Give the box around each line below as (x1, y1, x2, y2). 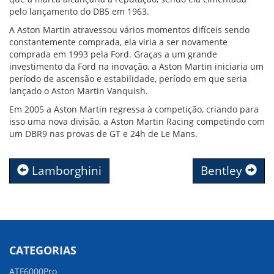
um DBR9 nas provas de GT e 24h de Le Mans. (9, 127, 198, 139)
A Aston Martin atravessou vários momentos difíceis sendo (9, 23, 250, 35)
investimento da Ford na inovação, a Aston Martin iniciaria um (9, 60, 264, 72)
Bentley (201, 162, 245, 179)
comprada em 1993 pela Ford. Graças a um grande (9, 48, 217, 60)
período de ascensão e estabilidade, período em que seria (9, 72, 247, 84)
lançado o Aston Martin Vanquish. (9, 84, 148, 97)
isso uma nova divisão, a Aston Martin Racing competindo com (9, 115, 265, 127)
